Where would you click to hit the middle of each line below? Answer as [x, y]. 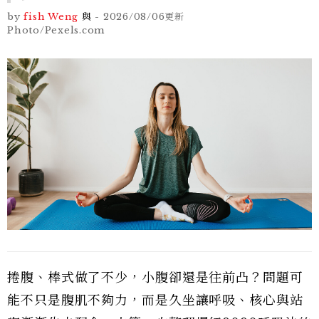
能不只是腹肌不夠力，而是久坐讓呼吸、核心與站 [155, 300]
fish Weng [51, 17]
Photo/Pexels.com [56, 31]
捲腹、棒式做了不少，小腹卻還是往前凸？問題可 [155, 277]
